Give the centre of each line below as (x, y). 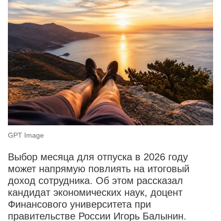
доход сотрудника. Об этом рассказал (95, 181)
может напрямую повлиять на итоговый (99, 169)
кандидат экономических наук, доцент (95, 193)
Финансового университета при (79, 204)
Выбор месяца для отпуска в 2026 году (98, 157)
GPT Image (26, 135)
